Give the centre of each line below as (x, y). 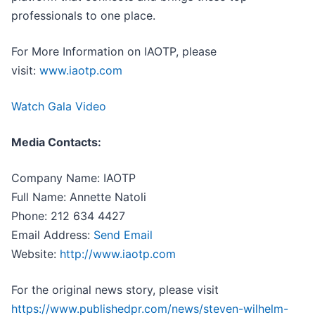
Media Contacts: (56, 142)
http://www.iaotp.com (118, 254)
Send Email (123, 235)
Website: (36, 254)
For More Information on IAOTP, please (114, 52)
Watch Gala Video (59, 107)
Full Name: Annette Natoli (79, 197)
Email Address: (52, 235)
